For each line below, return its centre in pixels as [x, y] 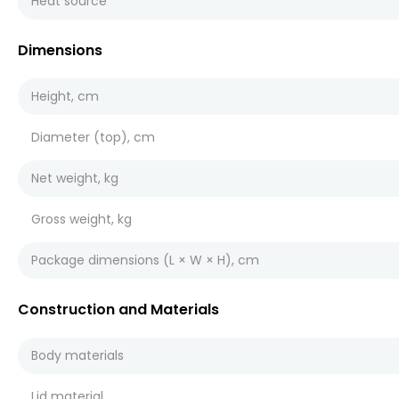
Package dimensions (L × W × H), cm [145, 260]
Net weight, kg [75, 178]
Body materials [77, 355]
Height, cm [65, 96]
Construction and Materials [118, 309]
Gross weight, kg [81, 219]
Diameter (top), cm [93, 137]
